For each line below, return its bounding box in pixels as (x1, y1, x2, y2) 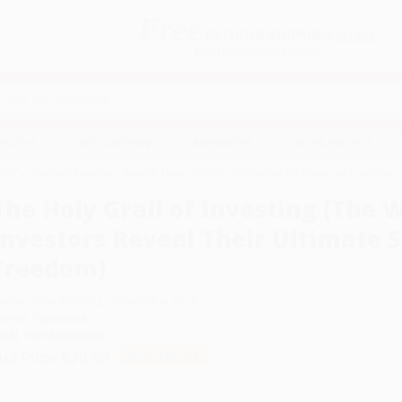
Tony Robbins (31, 294, 102, 308)
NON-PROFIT (293, 135, 373, 152)
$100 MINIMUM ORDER (193, 43, 319, 60)
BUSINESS (193, 135, 252, 152)
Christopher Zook (107, 294, 198, 308)
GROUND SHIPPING (200, 25, 332, 44)
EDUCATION (78, 135, 152, 152)
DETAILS (335, 31, 375, 43)
